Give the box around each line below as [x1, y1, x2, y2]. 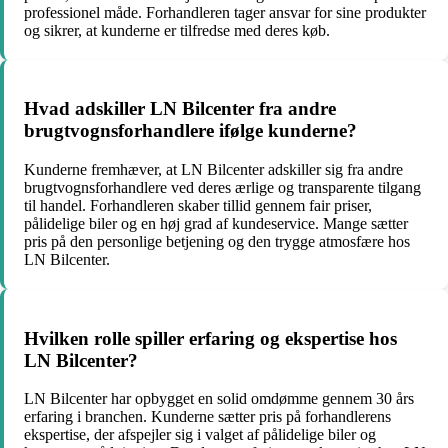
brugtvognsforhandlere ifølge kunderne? [24, 120, 357, 142]
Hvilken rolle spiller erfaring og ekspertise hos [24, 327, 397, 349]
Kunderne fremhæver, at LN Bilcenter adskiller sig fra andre [24, 161, 403, 179]
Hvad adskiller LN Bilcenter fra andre [24, 98, 336, 120]
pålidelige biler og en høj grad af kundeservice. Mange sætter [24, 215, 408, 233]
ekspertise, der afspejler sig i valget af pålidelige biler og [24, 426, 376, 444]
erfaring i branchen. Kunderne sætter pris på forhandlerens [24, 408, 391, 426]
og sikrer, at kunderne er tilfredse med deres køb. [24, 21, 330, 39]
